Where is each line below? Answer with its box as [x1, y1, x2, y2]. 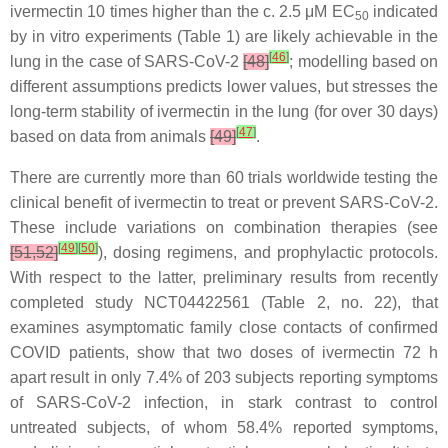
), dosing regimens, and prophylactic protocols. [98, 244, 438, 262]
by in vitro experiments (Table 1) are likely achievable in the [10, 28, 438, 46]
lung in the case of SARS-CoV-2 [10, 53, 244, 71]
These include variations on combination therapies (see [10, 219, 438, 237]
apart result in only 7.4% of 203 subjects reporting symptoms [10, 369, 438, 387]
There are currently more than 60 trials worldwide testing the [10, 169, 438, 187]
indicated [368, 3, 439, 21]
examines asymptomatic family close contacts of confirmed [10, 319, 438, 337]
